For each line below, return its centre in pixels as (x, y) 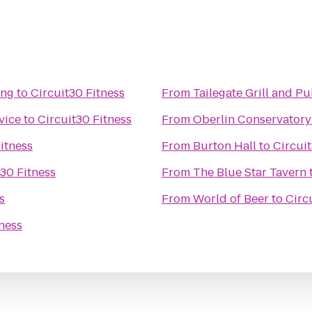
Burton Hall (225, 146)
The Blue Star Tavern (250, 172)
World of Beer (231, 199)
